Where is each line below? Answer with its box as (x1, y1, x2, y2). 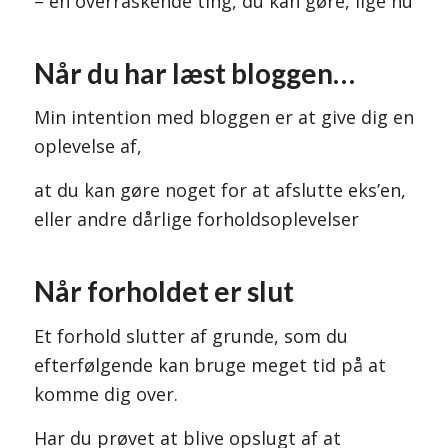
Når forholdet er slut (33, 274, 294, 309)
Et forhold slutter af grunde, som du (33, 323, 348, 348)
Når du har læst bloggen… (33, 55, 355, 90)
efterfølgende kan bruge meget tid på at (33, 352, 386, 377)
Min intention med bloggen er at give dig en (33, 104, 414, 129)
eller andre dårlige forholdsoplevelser (33, 207, 359, 232)
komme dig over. (33, 381, 178, 406)
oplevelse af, (33, 133, 142, 158)
